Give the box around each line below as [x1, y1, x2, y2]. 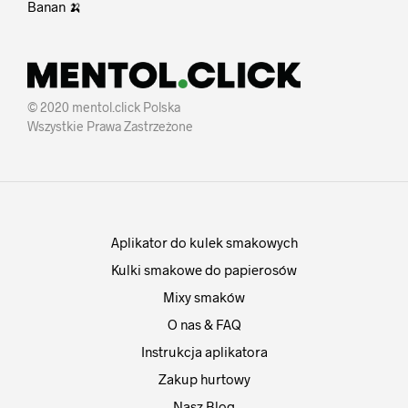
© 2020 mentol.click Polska [27, 99, 180, 116]
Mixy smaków [163, 289, 245, 306]
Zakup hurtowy [158, 371, 250, 388]
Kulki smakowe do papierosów [111, 261, 297, 279]
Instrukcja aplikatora [140, 343, 268, 361]
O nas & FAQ [167, 316, 241, 333]
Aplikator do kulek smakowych [110, 234, 298, 251]
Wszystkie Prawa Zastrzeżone [27, 118, 193, 135]
